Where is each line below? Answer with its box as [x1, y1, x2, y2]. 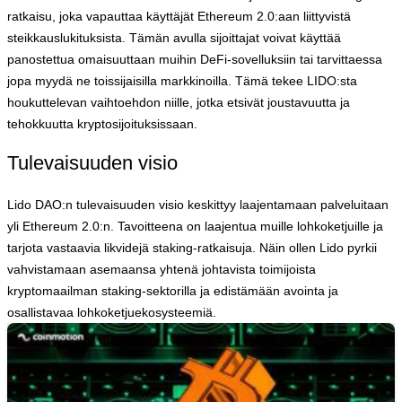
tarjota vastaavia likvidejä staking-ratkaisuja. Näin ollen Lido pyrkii [7, 240, 377, 255]
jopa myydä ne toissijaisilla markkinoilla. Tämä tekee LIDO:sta [7, 73, 357, 88]
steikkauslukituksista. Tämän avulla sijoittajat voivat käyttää [7, 30, 341, 45]
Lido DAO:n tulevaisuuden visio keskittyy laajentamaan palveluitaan [7, 197, 389, 212]
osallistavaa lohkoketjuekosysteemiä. [7, 304, 216, 319]
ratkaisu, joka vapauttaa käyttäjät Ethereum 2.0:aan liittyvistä [7, 8, 351, 23]
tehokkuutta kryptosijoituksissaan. [7, 116, 197, 131]
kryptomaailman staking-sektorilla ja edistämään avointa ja [7, 283, 338, 298]
